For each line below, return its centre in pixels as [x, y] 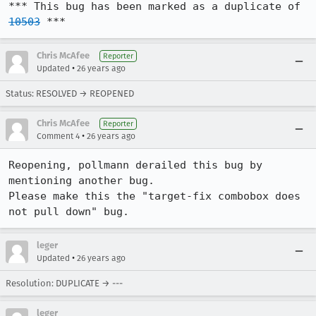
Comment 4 [58, 136]
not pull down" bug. [69, 212]
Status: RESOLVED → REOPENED [70, 93]
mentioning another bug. [81, 181]
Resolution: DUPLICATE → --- [64, 283]
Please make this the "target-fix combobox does [154, 196]
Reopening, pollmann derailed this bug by [135, 165]
